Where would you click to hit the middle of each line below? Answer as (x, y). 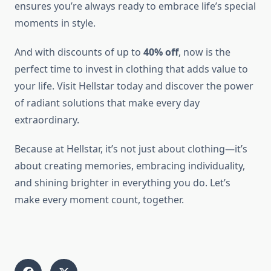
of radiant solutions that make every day (107, 103)
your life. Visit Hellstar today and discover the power (134, 86)
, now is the (204, 52)
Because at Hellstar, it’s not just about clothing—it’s (131, 149)
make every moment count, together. (99, 200)
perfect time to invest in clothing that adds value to (131, 69)
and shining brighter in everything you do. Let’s (122, 183)
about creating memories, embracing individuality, (130, 166)
